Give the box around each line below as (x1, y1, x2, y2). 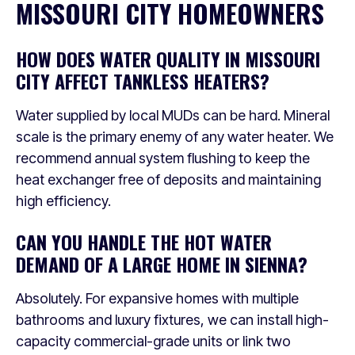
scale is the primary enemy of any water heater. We (16, 128, 334, 145)
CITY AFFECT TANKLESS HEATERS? (16, 66, 269, 95)
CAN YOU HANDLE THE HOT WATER (16, 227, 272, 256)
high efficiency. (16, 192, 111, 209)
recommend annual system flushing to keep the (16, 149, 310, 166)
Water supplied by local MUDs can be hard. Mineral (16, 106, 330, 124)
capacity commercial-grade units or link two (16, 332, 291, 349)
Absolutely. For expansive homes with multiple (16, 289, 299, 307)
